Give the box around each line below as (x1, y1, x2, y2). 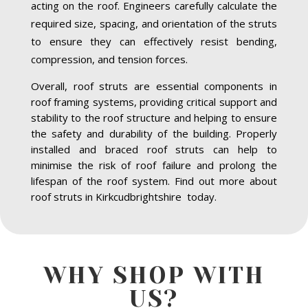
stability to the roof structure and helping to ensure (30, 110, 278, 124)
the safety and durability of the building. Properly (30, 126, 278, 140)
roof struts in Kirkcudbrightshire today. (30, 189, 217, 203)
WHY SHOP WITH (43, 261, 265, 289)
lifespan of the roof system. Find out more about (30, 173, 278, 188)
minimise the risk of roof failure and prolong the (30, 157, 278, 172)
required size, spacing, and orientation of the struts (30, 16, 278, 30)
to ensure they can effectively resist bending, (30, 34, 278, 48)
